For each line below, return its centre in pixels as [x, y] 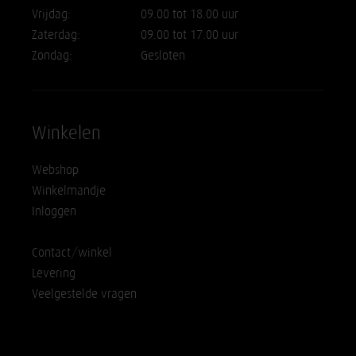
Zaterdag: [56, 34]
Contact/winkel [72, 252]
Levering [54, 273]
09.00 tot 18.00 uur [190, 14]
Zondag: [52, 55]
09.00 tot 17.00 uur [190, 34]
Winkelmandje [69, 190]
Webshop [56, 169]
